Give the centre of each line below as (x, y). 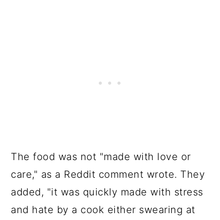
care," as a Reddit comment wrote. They (108, 174)
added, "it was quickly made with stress (107, 192)
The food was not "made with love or (101, 157)
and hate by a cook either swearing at (103, 210)
